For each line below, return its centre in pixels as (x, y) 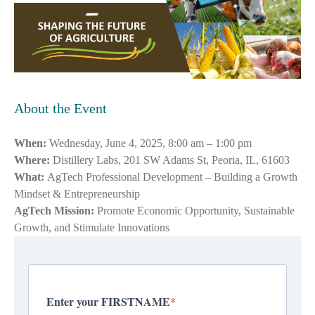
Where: (33, 160)
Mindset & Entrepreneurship (77, 193)
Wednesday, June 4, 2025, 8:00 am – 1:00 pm (150, 143)
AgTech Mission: (54, 210)
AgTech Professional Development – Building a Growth (172, 176)
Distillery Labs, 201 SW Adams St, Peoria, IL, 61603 (171, 160)
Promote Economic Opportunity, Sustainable (194, 210)
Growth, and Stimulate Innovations (92, 227)
